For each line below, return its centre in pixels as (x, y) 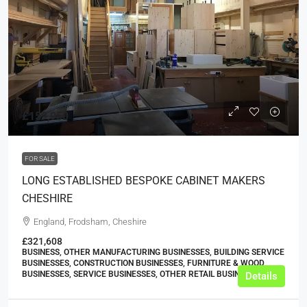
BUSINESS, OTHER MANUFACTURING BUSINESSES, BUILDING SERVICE (153, 252)
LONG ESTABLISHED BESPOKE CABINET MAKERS (144, 180)
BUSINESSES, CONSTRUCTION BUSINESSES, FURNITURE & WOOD (143, 263)
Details (261, 276)
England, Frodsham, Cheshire (90, 221)
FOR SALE (40, 158)
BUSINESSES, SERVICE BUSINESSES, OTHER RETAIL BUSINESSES (143, 274)
